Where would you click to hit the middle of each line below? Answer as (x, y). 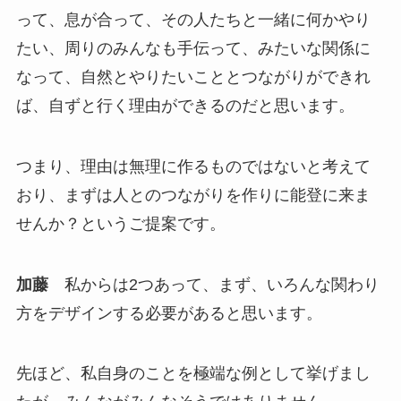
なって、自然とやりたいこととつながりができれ (193, 77)
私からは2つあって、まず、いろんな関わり (213, 284)
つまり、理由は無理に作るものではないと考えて (193, 166)
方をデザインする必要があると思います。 (169, 313)
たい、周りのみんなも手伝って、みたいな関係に (193, 48)
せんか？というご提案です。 (120, 223)
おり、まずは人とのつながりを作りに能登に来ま (193, 195)
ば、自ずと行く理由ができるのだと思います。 (185, 105)
